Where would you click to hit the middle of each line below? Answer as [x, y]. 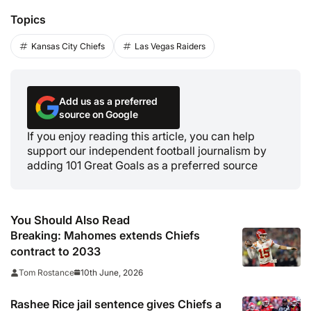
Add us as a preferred [108, 101]
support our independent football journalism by [147, 151]
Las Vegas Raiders [170, 46]
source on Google [99, 115]
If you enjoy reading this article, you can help [141, 136]
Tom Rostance [47, 273]
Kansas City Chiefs [68, 46]
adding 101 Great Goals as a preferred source [142, 166]
